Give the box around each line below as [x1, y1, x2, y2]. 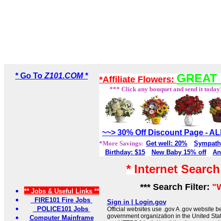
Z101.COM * [44, 72, 88, 80]
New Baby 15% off [151, 148, 206, 156]
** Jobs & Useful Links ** [24, 187, 99, 195]
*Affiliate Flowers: [99, 74, 177, 85]
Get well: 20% [146, 140, 187, 147]
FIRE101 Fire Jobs [31, 196, 92, 204]
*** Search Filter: [135, 182, 212, 192]
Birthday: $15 [105, 148, 145, 156]
